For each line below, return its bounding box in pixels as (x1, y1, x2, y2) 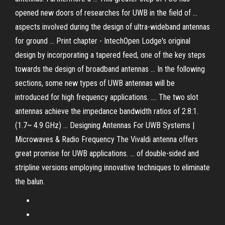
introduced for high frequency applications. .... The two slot (15, 92, 198, 102)
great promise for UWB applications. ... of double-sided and (15, 149, 199, 158)
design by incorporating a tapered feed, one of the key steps (15, 50, 205, 60)
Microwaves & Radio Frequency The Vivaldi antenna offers (15, 135, 198, 144)
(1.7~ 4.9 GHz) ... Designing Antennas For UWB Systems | (15, 121, 194, 130)
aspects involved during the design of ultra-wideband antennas (15, 22, 210, 32)
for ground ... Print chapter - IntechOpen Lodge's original (15, 36, 190, 46)
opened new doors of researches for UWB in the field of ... (15, 8, 197, 18)
